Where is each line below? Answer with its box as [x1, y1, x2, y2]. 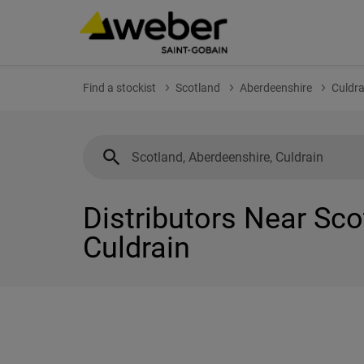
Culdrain [83, 231, 190, 265]
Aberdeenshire [240, 81, 312, 94]
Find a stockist [83, 81, 156, 94]
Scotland [175, 81, 220, 94]
